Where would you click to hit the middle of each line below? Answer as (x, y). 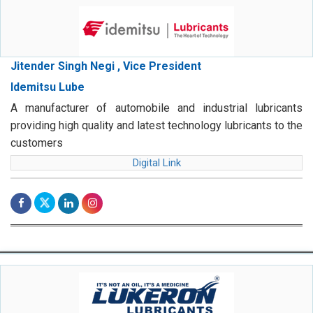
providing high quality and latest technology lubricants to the (156, 126)
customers (37, 143)
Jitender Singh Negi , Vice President (106, 66)
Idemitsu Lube (48, 87)
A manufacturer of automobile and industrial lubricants (156, 108)
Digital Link (156, 163)
